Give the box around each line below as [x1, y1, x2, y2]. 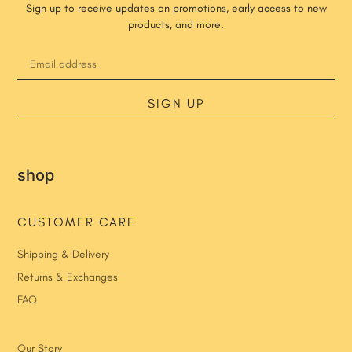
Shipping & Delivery [17, 247, 110, 262]
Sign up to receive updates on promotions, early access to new [25, 2, 327, 16]
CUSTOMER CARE [17, 214, 137, 230]
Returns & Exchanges [17, 270, 119, 284]
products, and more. [128, 18, 224, 32]
